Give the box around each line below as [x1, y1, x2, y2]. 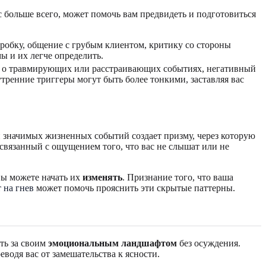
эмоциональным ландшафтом [48, 237, 177, 248]
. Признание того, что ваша [122, 172, 233, 182]
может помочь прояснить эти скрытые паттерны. [34, 182, 235, 193]
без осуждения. [177, 237, 240, 248]
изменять [83, 172, 122, 182]
